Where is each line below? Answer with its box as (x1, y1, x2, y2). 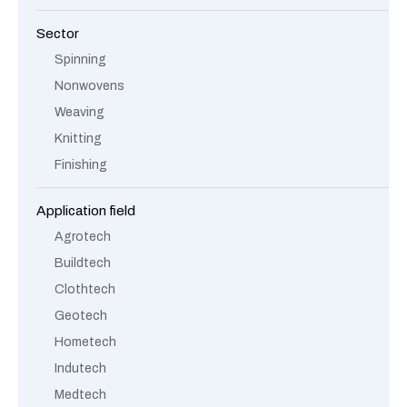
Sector (36, 25, 79, 41)
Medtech (55, 388, 106, 402)
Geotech (55, 309, 107, 323)
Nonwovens (55, 79, 124, 93)
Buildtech (55, 256, 111, 270)
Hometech (55, 335, 116, 349)
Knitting (55, 132, 102, 145)
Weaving (55, 105, 104, 119)
